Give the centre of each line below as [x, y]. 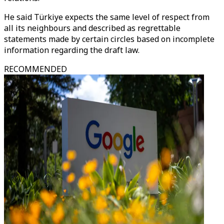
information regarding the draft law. [72, 50]
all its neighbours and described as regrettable [92, 28]
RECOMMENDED [35, 69]
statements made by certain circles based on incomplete [109, 39]
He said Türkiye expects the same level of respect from [107, 17]
